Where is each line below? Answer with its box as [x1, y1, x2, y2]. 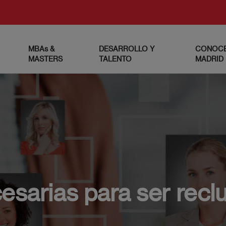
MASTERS [28, 54, 63, 63]
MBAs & [28, 44, 54, 53]
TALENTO [98, 54, 132, 63]
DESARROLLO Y [98, 44, 154, 53]
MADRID [195, 54, 223, 63]
